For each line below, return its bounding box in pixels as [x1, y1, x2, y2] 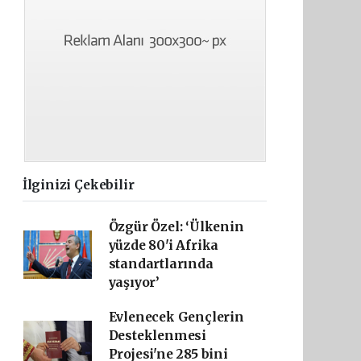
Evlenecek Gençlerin [108, 309, 244, 325]
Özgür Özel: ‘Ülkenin [108, 219, 244, 234]
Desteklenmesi [108, 328, 207, 343]
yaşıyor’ [108, 275, 160, 290]
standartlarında [108, 256, 214, 272]
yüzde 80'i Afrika [108, 238, 219, 253]
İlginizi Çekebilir [22, 177, 135, 193]
